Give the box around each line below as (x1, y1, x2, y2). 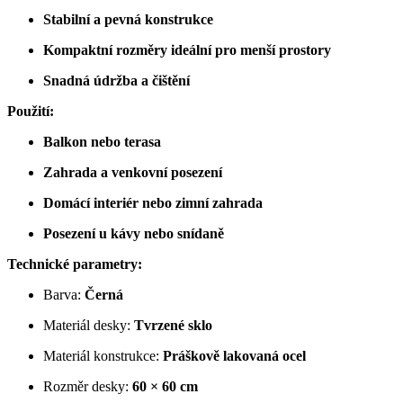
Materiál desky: (43, 317, 134, 333)
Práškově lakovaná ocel (163, 347, 306, 363)
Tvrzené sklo (134, 317, 212, 333)
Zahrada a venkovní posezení (43, 164, 222, 180)
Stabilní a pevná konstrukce (43, 11, 213, 27)
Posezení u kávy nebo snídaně (43, 225, 224, 241)
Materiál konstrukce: (43, 347, 163, 363)
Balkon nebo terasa (43, 133, 161, 149)
